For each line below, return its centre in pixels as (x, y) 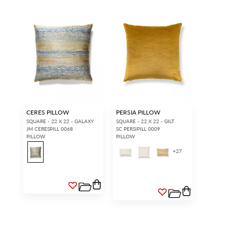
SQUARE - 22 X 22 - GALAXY (60, 121)
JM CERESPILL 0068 (49, 129)
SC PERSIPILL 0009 (138, 129)
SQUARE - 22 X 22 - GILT (145, 121)
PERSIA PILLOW (138, 112)
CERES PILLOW (47, 112)
